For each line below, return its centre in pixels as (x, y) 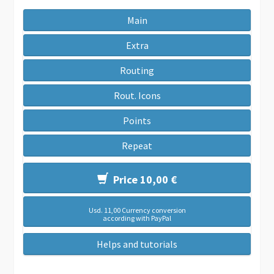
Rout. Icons (137, 95)
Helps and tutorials (137, 244)
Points (137, 120)
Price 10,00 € (143, 179)
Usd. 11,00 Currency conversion (137, 210)
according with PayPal (137, 218)
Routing (137, 70)
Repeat (137, 145)
